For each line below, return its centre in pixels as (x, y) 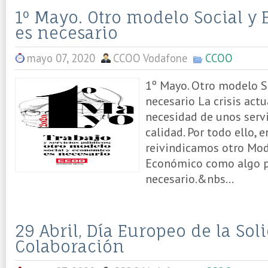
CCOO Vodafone (150, 58)
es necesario (66, 33)
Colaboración (70, 246)
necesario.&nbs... (190, 179)
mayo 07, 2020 (61, 58)
